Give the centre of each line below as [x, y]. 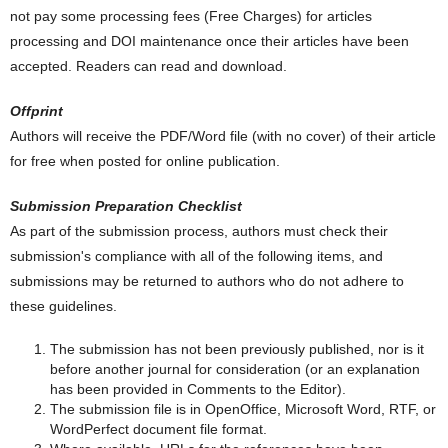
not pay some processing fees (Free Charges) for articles [191, 16]
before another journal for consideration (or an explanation [235, 369]
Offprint [36, 111]
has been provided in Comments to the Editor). [198, 389]
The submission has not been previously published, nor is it [237, 349]
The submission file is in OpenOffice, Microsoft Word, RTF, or [243, 409]
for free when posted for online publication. [145, 161]
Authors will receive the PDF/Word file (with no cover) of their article [223, 136]
